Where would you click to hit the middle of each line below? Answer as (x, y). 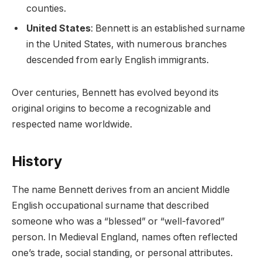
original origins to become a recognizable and (111, 108)
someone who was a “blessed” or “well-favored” (118, 221)
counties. (46, 9)
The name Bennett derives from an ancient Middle (121, 189)
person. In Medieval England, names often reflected (125, 237)
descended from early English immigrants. (118, 60)
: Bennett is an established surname (168, 29)
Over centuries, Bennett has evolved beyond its (115, 92)
